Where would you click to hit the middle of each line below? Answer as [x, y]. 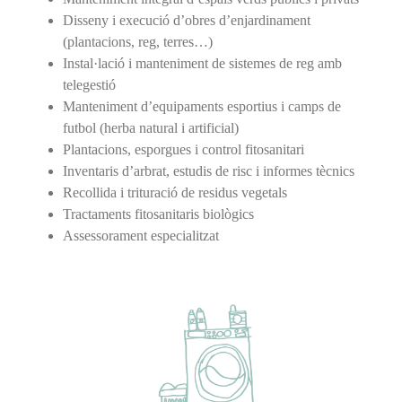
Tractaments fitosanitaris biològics [158, 214]
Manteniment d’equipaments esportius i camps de [201, 106]
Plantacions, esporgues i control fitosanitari [183, 149]
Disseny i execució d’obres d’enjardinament [186, 20]
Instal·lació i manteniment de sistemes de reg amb [202, 63]
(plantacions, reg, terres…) [137, 41]
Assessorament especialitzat [140, 235]
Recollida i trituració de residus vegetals [175, 192]
